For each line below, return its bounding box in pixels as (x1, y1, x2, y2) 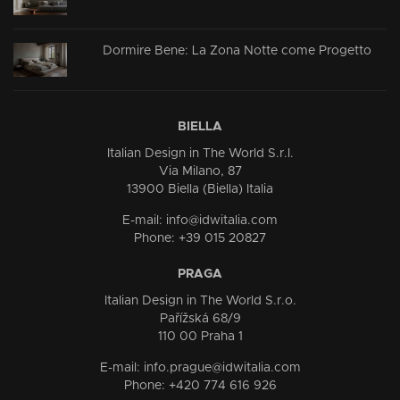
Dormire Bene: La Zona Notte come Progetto (102, 45, 371, 58)
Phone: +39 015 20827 (134, 231, 266, 245)
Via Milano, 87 (158, 164, 242, 178)
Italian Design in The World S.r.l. (106, 146, 294, 160)
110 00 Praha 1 (157, 329, 243, 343)
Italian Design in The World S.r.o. (104, 294, 296, 307)
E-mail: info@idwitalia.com (122, 213, 278, 227)
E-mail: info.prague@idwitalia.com (99, 361, 301, 374)
